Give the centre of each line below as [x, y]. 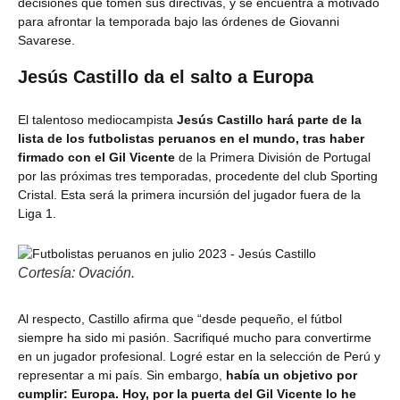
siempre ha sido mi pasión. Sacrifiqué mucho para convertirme [195, 337]
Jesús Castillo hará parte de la [267, 120]
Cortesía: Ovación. [76, 273]
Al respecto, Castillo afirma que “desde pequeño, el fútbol [180, 319]
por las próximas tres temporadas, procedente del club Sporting [198, 176]
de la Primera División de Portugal [273, 157]
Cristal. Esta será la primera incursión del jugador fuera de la [189, 195]
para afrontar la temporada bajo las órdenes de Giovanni [179, 21]
